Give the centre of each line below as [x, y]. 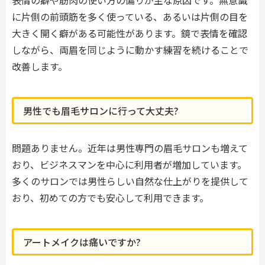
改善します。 [40, 66]
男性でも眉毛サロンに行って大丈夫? [101, 111]
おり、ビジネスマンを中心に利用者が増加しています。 [129, 165]
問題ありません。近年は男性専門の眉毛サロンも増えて [130, 148]
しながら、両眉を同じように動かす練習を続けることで [130, 49]
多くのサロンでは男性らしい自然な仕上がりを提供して [130, 181]
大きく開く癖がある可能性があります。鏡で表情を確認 [130, 33]
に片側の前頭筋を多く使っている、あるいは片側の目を [130, 16]
